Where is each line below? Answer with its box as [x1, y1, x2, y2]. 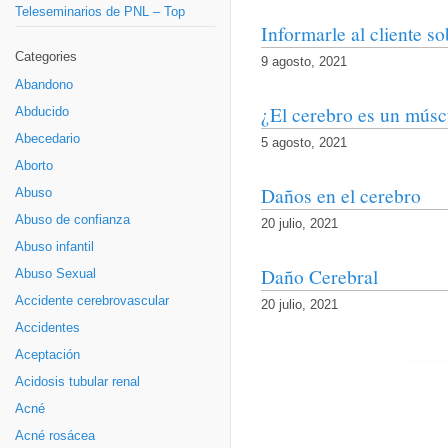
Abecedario [15, 132, 80, 146]
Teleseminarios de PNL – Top [15, 5, 185, 19]
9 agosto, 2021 [261, 55, 347, 70]
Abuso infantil [15, 240, 94, 254]
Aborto [15, 159, 53, 173]
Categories [15, 50, 77, 64]
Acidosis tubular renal [15, 375, 140, 389]
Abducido [15, 105, 69, 119]
